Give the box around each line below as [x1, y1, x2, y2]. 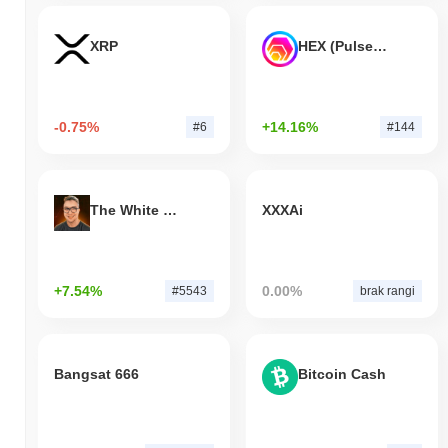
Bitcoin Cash [297, 365, 386, 382]
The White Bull [163, 201, 177, 218]
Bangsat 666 [54, 365, 139, 382]
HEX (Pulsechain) [372, 37, 387, 54]
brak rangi [359, 284, 415, 299]
